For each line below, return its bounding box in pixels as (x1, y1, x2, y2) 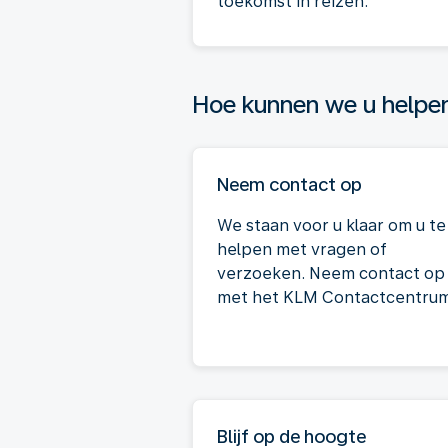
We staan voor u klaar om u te (217, 216, 446, 235)
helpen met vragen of (217, 240, 387, 259)
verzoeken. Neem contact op (217, 264, 445, 283)
